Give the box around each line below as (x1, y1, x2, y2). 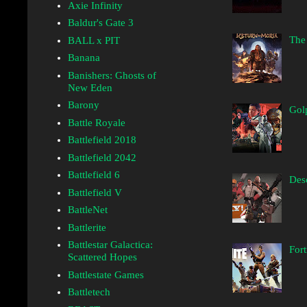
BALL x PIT (67, 34, 120, 46)
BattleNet (67, 204, 108, 216)
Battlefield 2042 (67, 151, 136, 163)
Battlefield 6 (67, 169, 120, 181)
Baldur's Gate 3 (67, 17, 134, 29)
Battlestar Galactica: (67, 239, 153, 251)
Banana (67, 52, 100, 64)
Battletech (67, 286, 110, 298)
